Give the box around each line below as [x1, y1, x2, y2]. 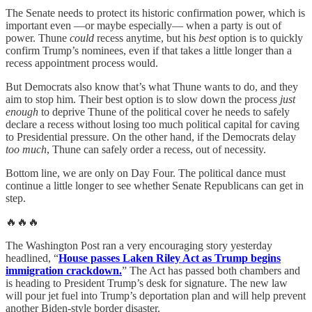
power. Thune [6, 32, 70, 45]
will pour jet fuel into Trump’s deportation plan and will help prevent [6, 290, 306, 302]
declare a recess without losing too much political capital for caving [6, 118, 299, 131]
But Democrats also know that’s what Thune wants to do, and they [6, 81, 298, 93]
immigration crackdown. [6, 265, 122, 277]
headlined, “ [6, 252, 58, 265]
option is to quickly [216, 32, 303, 45]
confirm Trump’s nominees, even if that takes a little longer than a [6, 45, 292, 57]
